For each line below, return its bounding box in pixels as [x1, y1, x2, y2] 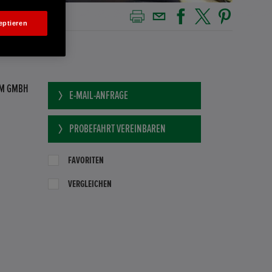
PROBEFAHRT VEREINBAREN [69, 123, 166, 135]
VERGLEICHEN [67, 179, 112, 189]
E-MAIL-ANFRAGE [69, 90, 128, 102]
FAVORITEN [67, 155, 104, 166]
